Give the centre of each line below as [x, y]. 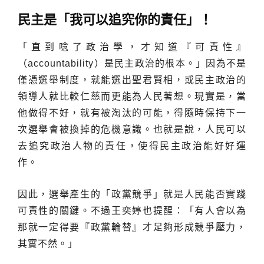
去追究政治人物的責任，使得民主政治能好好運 [132, 146]
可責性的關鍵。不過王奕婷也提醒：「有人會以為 [132, 210]
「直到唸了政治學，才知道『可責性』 [132, 47]
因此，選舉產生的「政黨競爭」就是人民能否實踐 [132, 194]
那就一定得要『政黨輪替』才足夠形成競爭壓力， [132, 227]
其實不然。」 [48, 243]
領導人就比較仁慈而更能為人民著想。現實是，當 [132, 96]
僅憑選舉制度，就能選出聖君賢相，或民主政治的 [132, 80]
